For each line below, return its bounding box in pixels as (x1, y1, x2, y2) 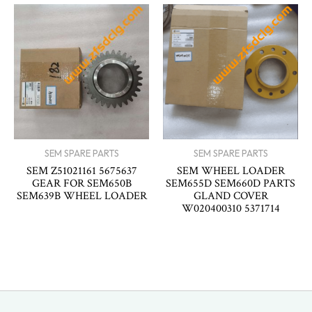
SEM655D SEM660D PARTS (166, 175, 295, 190)
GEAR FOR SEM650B (31, 175, 132, 190)
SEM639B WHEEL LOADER (16, 188, 147, 203)
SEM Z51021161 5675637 (26, 163, 137, 178)
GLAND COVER (193, 188, 268, 203)
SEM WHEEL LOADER (176, 163, 285, 178)
